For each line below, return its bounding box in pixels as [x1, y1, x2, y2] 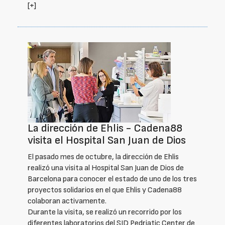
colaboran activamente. [28, 196, 106, 206]
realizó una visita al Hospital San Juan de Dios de [28, 163, 184, 173]
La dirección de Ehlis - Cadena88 [28, 122, 182, 135]
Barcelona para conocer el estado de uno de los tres [28, 174, 197, 184]
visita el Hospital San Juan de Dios [28, 134, 186, 147]
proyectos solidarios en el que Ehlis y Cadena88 [28, 185, 182, 195]
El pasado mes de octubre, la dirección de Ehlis [28, 152, 179, 162]
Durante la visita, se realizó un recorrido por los [28, 207, 182, 217]
